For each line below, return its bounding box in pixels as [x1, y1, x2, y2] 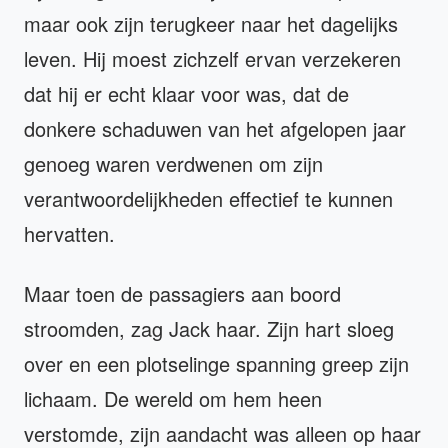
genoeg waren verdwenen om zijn [24, 148, 323, 178]
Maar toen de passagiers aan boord [24, 278, 341, 308]
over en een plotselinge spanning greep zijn [24, 348, 409, 378]
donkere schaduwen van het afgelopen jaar [24, 113, 406, 143]
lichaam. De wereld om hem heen [24, 383, 322, 413]
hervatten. [24, 218, 115, 248]
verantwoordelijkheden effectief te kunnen [24, 183, 393, 213]
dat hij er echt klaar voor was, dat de [24, 78, 349, 108]
